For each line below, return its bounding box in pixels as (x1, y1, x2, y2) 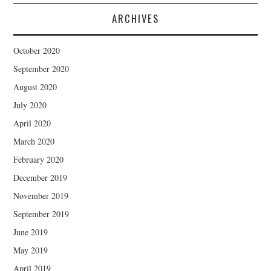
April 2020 (13, 117, 51, 129)
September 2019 (13, 207, 70, 220)
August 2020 (13, 80, 57, 93)
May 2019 (13, 244, 48, 256)
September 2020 (13, 62, 70, 74)
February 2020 (13, 153, 64, 165)
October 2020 (13, 44, 60, 56)
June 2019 (13, 226, 48, 238)
